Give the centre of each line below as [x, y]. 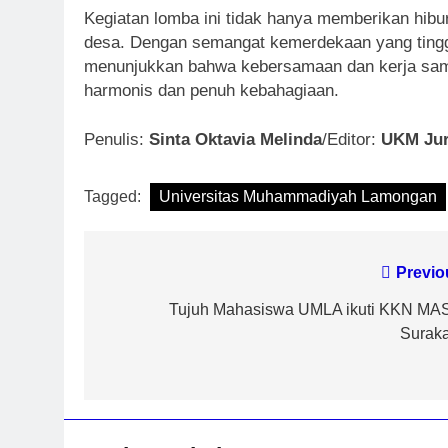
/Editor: [351, 139]
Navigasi [152, 277]
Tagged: [114, 196]
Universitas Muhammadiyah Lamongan [298, 196]
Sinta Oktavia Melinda [235, 139]
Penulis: [116, 139]
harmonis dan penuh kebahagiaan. [211, 90]
